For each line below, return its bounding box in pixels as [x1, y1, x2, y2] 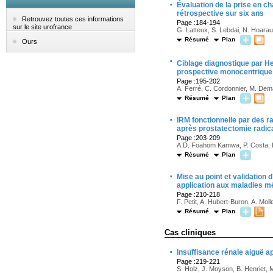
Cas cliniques [165, 228, 216, 237]
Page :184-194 [177, 19, 220, 26]
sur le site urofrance [13, 23, 72, 31]
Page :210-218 [177, 191, 220, 198]
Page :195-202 [177, 77, 220, 85]
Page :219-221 [177, 258, 220, 265]
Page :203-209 [177, 134, 220, 141]
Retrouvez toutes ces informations [22, 15, 124, 23]
